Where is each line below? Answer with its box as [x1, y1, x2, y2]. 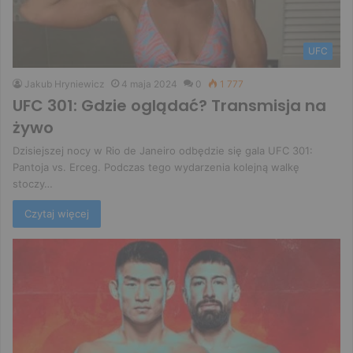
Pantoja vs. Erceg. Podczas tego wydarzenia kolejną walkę [13, 160, 299, 173]
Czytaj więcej [24, 206, 89, 220]
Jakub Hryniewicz [24, 77, 105, 90]
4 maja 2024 [121, 77, 177, 90]
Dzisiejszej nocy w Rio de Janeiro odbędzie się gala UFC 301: [13, 143, 313, 157]
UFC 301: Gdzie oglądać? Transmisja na [13, 94, 326, 117]
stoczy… [13, 176, 53, 190]
